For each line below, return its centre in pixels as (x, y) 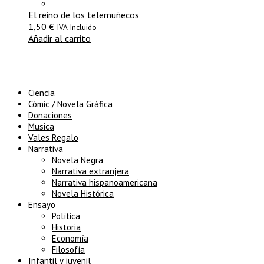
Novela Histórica (83, 194)
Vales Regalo (53, 138)
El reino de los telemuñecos (84, 15)
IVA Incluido (77, 27)
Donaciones (50, 115)
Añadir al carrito (60, 39)
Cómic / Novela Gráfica (70, 104)
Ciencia (42, 93)
